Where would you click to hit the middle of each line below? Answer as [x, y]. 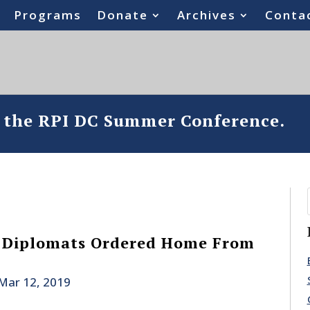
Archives [207, 15]
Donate [123, 15]
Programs [48, 15]
